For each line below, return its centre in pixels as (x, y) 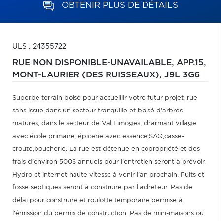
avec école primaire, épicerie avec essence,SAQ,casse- (98, 136)
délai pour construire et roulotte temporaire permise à (97, 201)
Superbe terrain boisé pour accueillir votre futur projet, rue (105, 98)
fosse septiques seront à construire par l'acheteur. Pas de (102, 188)
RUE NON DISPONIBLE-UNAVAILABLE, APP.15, (109, 63)
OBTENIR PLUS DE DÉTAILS (120, 5)
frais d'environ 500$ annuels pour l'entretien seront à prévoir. (109, 162)
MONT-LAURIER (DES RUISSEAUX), (88, 75)
